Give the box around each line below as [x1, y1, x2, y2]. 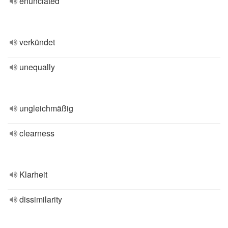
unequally [19, 61, 55, 73]
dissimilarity [19, 193, 62, 205]
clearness [19, 127, 54, 139]
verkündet [19, 36, 55, 48]
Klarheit [19, 168, 47, 180]
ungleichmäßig [19, 102, 73, 114]
